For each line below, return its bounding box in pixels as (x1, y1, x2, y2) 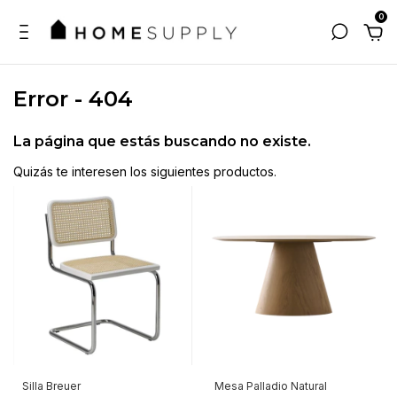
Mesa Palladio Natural (214, 378, 327, 393)
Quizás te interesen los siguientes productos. (13, 164, 276, 180)
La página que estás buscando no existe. (13, 133, 311, 151)
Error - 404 (13, 86, 133, 113)
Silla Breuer (22, 378, 81, 393)
